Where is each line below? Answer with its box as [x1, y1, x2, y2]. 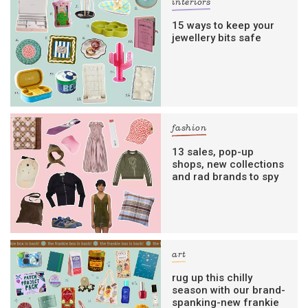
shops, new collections [172, 157, 285, 170]
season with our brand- [172, 284, 286, 297]
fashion [172, 124, 207, 133]
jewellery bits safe [172, 32, 262, 45]
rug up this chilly [172, 272, 253, 285]
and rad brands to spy [172, 170, 279, 183]
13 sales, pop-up [172, 145, 254, 158]
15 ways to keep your [172, 19, 275, 32]
